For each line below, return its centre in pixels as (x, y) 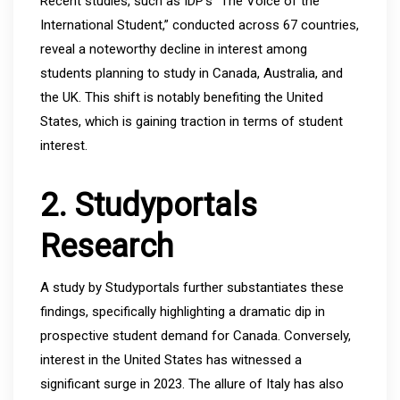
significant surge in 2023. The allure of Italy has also (192, 383)
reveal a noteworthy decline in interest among (174, 49)
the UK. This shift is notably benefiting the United (182, 97)
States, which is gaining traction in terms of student (192, 121)
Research (107, 246)
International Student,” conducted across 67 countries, (200, 25)
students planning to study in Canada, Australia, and (192, 73)
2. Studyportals (149, 205)
